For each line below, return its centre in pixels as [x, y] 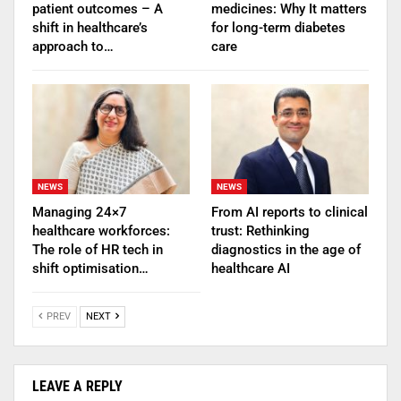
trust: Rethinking [260, 231]
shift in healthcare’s [90, 27]
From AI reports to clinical [290, 212]
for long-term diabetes [278, 27]
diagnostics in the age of [286, 250]
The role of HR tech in [98, 250]
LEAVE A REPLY [77, 386]
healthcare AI [251, 269]
